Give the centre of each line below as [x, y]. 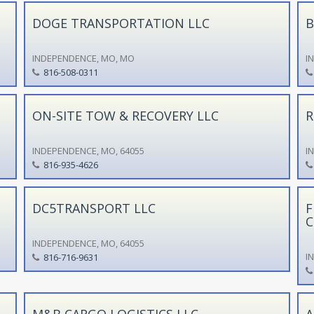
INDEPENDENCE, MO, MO [83, 58]
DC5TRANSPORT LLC [94, 208]
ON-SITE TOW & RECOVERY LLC [125, 115]
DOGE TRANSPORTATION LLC [121, 23]
